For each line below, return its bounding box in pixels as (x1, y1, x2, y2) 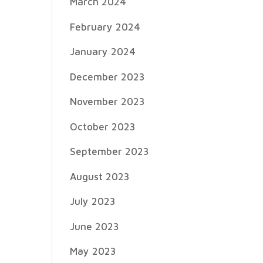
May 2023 (70, 245, 116, 257)
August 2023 (70, 170, 130, 183)
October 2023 (70, 120, 136, 133)
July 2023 (70, 195, 116, 207)
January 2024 (70, 46, 136, 58)
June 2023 (70, 220, 119, 232)
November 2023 (70, 96, 145, 107)
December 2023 (70, 70, 145, 83)
